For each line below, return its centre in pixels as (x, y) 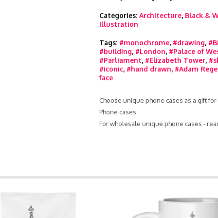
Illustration (119, 24)
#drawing (189, 43)
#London (150, 51)
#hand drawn (149, 69)
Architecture (160, 15)
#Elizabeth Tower (175, 60)
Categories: (119, 15)
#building (116, 51)
